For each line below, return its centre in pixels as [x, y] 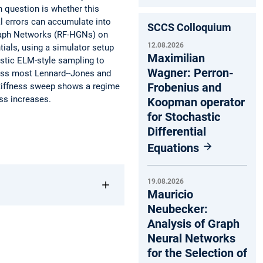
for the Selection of [197, 253]
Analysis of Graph [193, 224]
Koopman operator [196, 102]
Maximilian [176, 58]
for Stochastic [184, 117]
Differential [177, 131]
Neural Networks [191, 239]
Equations [175, 148]
